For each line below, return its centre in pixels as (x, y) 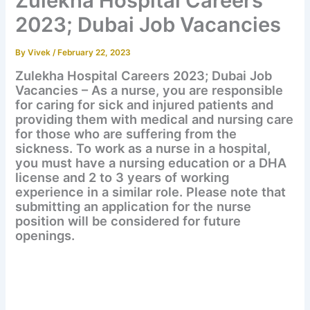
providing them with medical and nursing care (155, 119)
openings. (45, 236)
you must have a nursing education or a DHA (151, 163)
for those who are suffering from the (126, 134)
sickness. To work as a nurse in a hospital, (143, 148)
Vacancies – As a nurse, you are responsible (149, 90)
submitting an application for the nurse (134, 207)
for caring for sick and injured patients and (145, 105)
